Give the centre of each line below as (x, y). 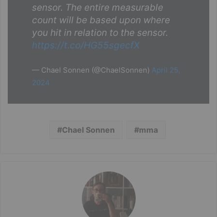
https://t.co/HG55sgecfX (86, 45)
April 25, (166, 70)
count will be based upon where (101, 20)
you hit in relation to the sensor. (100, 32)
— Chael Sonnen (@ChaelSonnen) (92, 70)
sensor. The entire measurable (98, 7)
